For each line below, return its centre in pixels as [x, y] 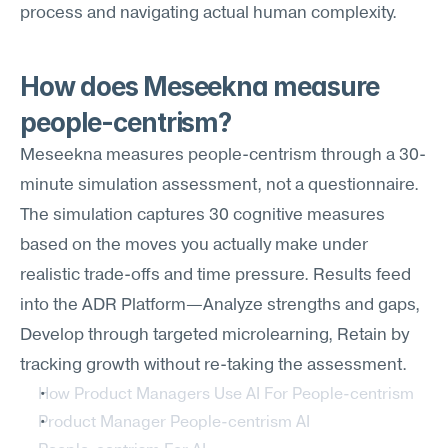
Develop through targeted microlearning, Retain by [214, 335]
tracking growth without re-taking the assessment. [213, 365]
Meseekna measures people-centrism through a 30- [223, 155]
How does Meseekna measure [199, 86]
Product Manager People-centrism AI [174, 423]
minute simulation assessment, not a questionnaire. [219, 185]
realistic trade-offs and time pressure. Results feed [215, 275]
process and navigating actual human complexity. [208, 13]
